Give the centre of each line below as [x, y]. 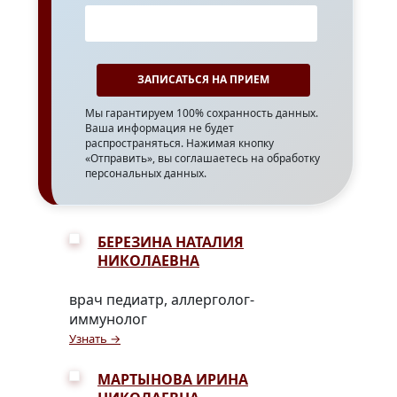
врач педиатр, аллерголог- [162, 300]
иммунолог [108, 319]
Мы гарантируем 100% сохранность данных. [202, 113]
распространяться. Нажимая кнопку [179, 144]
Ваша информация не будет [160, 128]
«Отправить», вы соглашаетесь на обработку [202, 159]
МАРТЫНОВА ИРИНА [173, 380]
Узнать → [95, 339]
